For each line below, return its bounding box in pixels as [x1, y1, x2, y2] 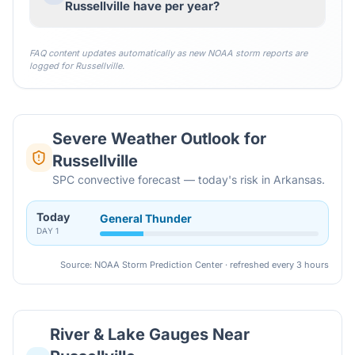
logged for [29, 60, 75, 71]
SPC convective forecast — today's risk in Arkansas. [52, 173, 325, 186]
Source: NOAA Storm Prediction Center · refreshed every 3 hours [60, 259, 329, 270]
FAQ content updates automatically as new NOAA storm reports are [29, 48, 307, 59]
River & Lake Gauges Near [50, 325, 250, 344]
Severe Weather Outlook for [52, 129, 266, 148]
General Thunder [100, 211, 192, 225]
